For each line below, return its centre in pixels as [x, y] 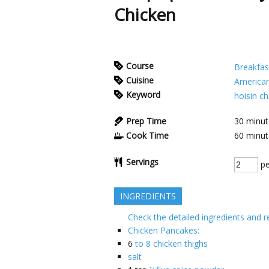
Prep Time [146, 121]
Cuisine [140, 80]
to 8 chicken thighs [171, 243]
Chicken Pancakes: [164, 230]
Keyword [143, 94]
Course [140, 65]
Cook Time [147, 135]
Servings [142, 162]
